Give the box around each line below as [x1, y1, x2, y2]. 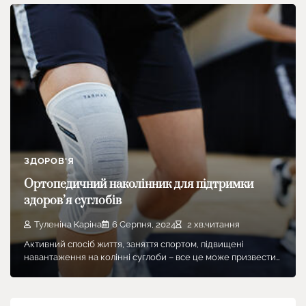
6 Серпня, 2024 [112, 219, 176, 229]
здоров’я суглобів [24, 193, 122, 209]
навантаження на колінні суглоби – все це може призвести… [24, 251, 280, 262]
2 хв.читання [185, 219, 240, 229]
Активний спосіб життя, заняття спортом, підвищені [24, 238, 244, 249]
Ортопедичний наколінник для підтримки [24, 177, 253, 193]
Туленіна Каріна [34, 219, 102, 229]
